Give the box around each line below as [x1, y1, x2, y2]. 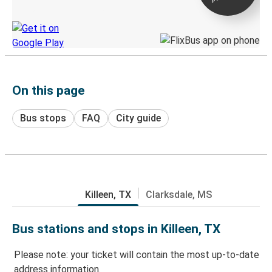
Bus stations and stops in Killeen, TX [12, 221, 220, 236]
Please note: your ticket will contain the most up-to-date [14, 249, 259, 261]
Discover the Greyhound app [12, 7, 104, 16]
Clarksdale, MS [145, 188, 212, 200]
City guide [116, 112, 161, 124]
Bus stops [20, 112, 66, 124]
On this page [12, 83, 84, 98]
